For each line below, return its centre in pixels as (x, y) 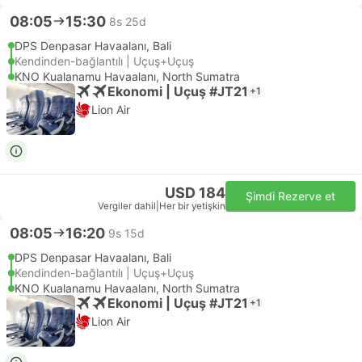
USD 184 (195, 193)
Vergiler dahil (127, 206)
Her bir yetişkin (192, 206)
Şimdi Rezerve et (290, 196)
